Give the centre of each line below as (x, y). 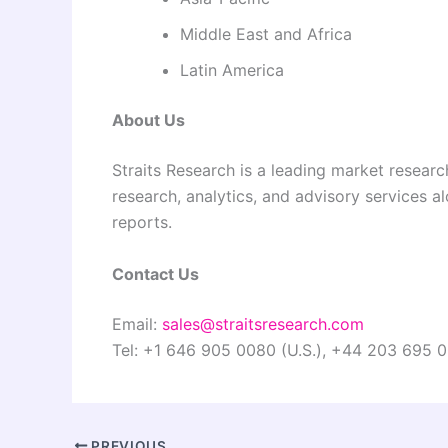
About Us (148, 120)
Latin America (232, 70)
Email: (137, 323)
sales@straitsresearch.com (263, 323)
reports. (142, 222)
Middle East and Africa (266, 34)
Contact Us (155, 273)
